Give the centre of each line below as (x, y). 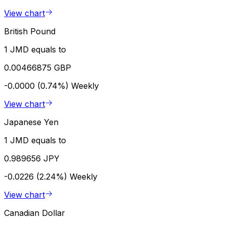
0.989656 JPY (32, 158)
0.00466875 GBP (38, 67)
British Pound (30, 31)
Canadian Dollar (35, 213)
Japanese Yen (31, 122)
